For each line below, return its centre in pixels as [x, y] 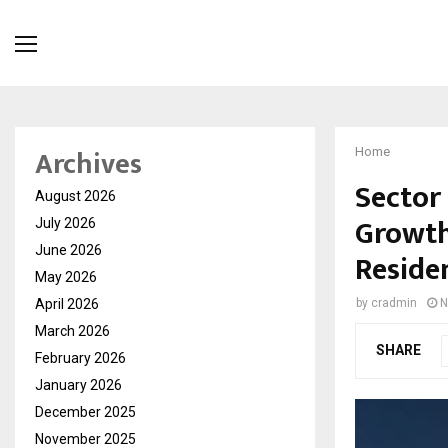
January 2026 [78, 385]
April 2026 [67, 304]
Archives [88, 165]
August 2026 [75, 196]
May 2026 [66, 277]
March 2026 [72, 331]
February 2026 [80, 358]
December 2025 [85, 412]
